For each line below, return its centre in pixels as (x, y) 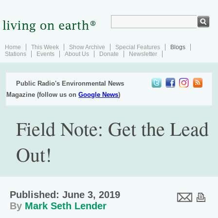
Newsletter (143, 54)
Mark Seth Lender (66, 206)
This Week (45, 47)
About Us (77, 54)
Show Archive (87, 47)
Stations (16, 54)
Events (45, 54)
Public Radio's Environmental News (70, 83)
